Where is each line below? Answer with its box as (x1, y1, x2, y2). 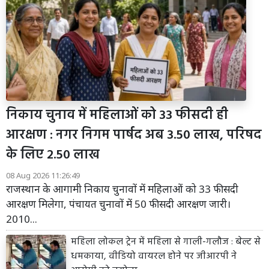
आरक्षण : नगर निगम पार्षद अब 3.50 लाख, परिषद (6, 124, 262, 146)
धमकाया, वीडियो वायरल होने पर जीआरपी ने (71, 248, 237, 264)
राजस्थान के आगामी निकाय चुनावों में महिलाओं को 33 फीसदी (6, 181, 238, 196)
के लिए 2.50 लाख (6, 144, 100, 166)
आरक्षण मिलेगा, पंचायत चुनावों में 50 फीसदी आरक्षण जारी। (6, 196, 231, 211)
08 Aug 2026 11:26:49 (6, 169, 80, 181)
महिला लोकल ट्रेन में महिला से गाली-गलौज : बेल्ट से (71, 234, 261, 250)
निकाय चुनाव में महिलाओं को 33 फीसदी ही (6, 104, 228, 126)
